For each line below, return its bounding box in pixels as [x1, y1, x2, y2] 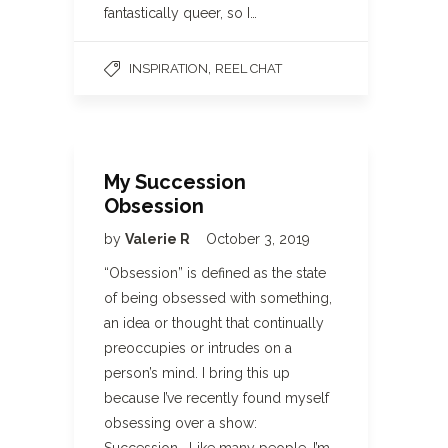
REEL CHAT [215, 61, 282, 76]
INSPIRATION [129, 61, 208, 76]
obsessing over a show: [104, 415, 257, 431]
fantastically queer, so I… [104, 5, 257, 21]
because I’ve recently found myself [104, 390, 329, 406]
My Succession [104, 170, 246, 194]
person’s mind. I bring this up [104, 365, 290, 381]
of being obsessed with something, [104, 290, 332, 306]
